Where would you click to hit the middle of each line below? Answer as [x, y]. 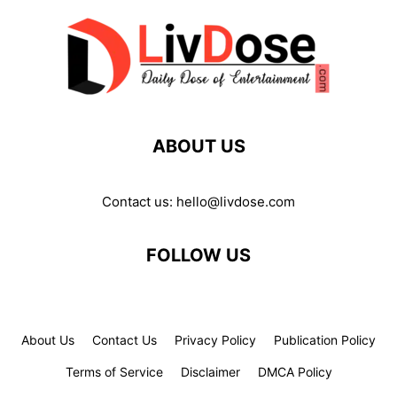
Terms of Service [114, 372]
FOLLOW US [198, 256]
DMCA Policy [295, 372]
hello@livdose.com [236, 202]
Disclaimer [210, 372]
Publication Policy [325, 340]
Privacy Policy [215, 340]
